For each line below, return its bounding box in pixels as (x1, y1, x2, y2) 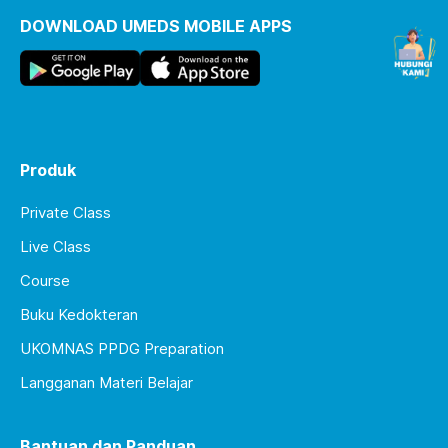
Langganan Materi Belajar (20, 372, 193, 392)
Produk (20, 159, 76, 180)
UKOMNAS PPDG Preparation (20, 338, 224, 358)
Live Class (20, 236, 91, 256)
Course (20, 270, 70, 290)
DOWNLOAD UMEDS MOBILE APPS (20, 15, 292, 36)
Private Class (20, 202, 111, 222)
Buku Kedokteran (20, 304, 138, 324)
